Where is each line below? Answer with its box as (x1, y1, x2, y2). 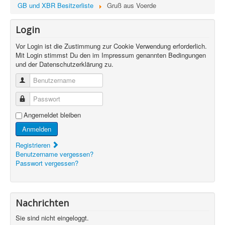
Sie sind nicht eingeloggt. (16, 213, 89, 222)
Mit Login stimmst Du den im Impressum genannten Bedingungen (16, 50, 206, 60)
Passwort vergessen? (16, 158, 78, 168)
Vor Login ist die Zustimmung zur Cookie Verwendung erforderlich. (16, 41, 207, 51)
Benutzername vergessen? (16, 149, 93, 159)
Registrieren (16, 140, 52, 150)
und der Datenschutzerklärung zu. (16, 59, 114, 69)
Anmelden (22, 124, 51, 134)
